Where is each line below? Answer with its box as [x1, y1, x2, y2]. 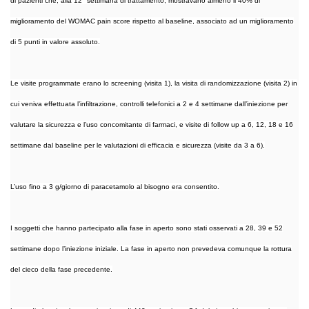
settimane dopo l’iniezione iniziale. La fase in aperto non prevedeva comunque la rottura [10, 244, 292, 252]
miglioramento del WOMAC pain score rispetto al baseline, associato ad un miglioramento [10, 17, 294, 25]
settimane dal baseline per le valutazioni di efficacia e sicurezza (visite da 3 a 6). [10, 141, 265, 149]
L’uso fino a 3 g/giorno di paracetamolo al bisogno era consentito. [10, 182, 219, 190]
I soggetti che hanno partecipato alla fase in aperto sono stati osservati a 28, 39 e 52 [10, 223, 283, 232]
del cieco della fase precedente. [10, 265, 112, 273]
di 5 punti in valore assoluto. [10, 37, 100, 46]
